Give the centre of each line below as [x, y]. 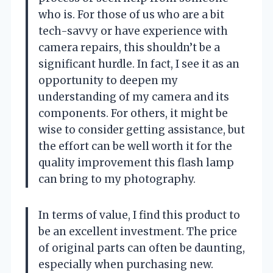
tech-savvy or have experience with [133, 31]
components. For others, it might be [133, 113]
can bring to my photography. [117, 179]
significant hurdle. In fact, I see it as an [139, 64]
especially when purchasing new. [126, 264]
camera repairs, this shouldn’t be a [129, 47]
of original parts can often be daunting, [142, 248]
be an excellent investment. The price [138, 231]
